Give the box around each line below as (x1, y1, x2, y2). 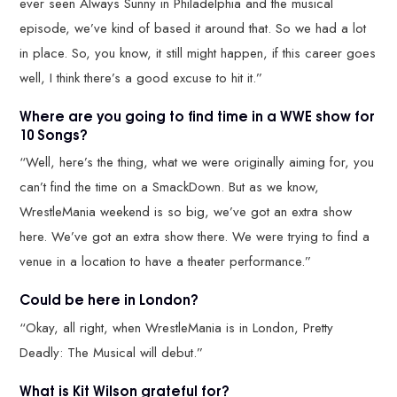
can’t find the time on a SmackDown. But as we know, (19, 177, 320, 198)
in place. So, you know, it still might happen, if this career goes (19, 43, 377, 63)
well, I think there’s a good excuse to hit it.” (19, 67, 263, 88)
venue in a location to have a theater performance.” (19, 252, 312, 272)
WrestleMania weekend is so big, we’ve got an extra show (19, 202, 353, 222)
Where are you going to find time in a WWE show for (19, 104, 376, 126)
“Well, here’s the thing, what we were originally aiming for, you (19, 152, 375, 173)
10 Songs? (19, 122, 89, 144)
